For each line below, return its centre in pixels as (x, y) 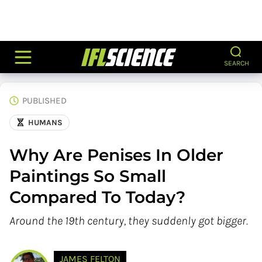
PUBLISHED (44, 101)
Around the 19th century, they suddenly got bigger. (129, 220)
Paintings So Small (88, 176)
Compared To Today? (97, 197)
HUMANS (46, 123)
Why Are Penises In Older (116, 155)
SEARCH (236, 63)
